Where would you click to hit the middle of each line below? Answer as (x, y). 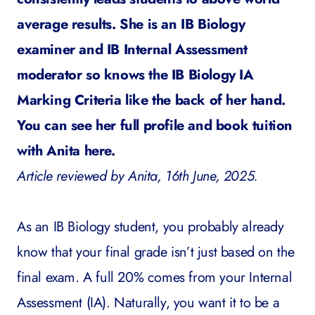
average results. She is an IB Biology (131, 24)
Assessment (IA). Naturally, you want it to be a (148, 303)
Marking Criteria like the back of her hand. (151, 100)
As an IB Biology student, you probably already (150, 227)
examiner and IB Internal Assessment (133, 50)
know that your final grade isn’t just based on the (156, 252)
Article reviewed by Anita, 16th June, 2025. (137, 176)
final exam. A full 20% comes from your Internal (155, 277)
